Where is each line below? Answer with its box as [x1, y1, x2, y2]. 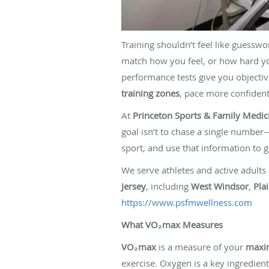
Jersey [121, 180, 146, 192]
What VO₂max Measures [121, 218, 223, 231]
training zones [121, 86, 180, 99]
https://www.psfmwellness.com [121, 196, 252, 208]
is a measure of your [156, 240, 246, 253]
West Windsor [191, 180, 249, 192]
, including [146, 180, 191, 192]
